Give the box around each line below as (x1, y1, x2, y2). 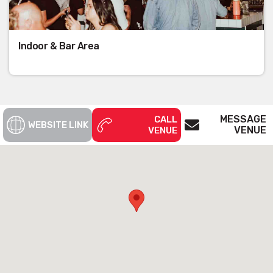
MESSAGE (220, 113, 266, 125)
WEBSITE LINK (28, 119, 88, 130)
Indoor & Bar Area (18, 40, 99, 52)
